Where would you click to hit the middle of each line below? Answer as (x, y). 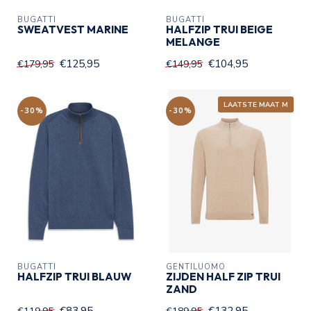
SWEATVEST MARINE (73, 29)
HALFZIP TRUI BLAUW (74, 276)
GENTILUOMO (196, 267)
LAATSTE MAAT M (256, 104)
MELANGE (193, 42)
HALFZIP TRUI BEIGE (219, 29)
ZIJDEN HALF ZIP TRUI (223, 276)
